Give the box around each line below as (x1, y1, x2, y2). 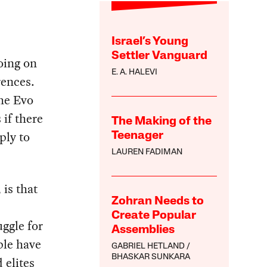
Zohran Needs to (111, 195, 204, 208)
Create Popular (111, 210, 197, 222)
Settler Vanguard (111, 50, 208, 63)
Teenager (111, 130, 164, 142)
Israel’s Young (111, 36, 189, 48)
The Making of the (111, 116, 212, 128)
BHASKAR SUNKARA (111, 253, 191, 262)
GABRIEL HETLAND (111, 242, 185, 252)
